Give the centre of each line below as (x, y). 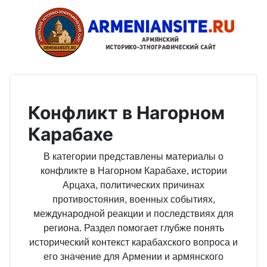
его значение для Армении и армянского (133, 257)
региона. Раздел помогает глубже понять (133, 228)
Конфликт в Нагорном (126, 113)
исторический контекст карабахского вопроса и (133, 242)
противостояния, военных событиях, (133, 199)
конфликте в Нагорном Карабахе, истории (133, 171)
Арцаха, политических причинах (133, 185)
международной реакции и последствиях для (133, 214)
